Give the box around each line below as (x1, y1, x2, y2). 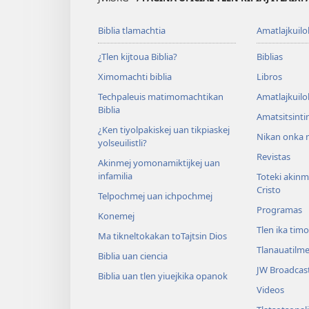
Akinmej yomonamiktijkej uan (98, 156, 220, 169)
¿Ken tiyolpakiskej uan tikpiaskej (98, 123, 230, 136)
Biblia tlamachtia (98, 23, 166, 37)
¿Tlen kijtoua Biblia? (98, 50, 177, 63)
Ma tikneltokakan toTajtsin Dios (98, 229, 227, 242)
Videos (256, 283, 284, 296)
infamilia (98, 169, 132, 182)
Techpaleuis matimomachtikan (98, 90, 223, 103)
